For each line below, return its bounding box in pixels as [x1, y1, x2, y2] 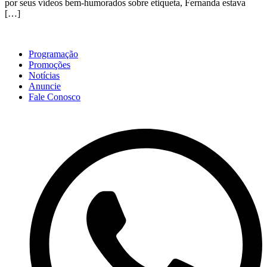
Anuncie [29, 81, 61, 92]
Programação [29, 49, 78, 60]
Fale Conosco [29, 92, 80, 103]
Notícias [29, 70, 60, 81]
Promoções [29, 60, 70, 70]
